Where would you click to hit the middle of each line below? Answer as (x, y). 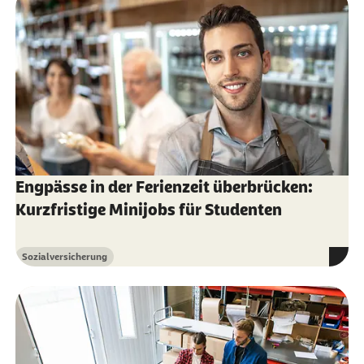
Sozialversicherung (64, 257)
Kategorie (42, 263)
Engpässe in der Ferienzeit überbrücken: (164, 187)
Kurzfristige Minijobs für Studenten (148, 210)
